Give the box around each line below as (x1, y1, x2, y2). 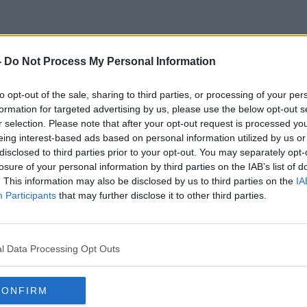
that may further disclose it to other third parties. (56, 190, 267, 201)
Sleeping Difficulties (49, 84, 258, 107)
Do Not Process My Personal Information (4, 56, 216, 67)
